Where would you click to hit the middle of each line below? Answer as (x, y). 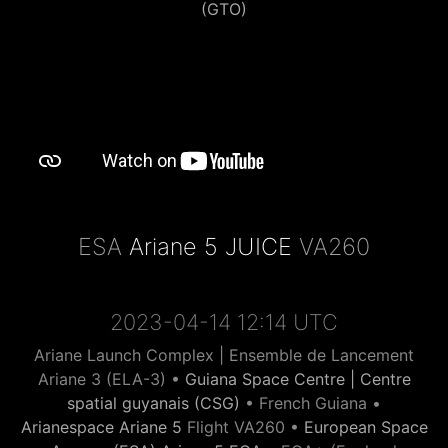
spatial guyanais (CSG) (153, 403)
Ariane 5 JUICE (210, 246)
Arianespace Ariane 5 (101, 427)
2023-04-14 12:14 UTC (224, 322)
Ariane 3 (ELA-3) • (111, 379)
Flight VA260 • (242, 427)
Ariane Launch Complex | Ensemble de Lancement (224, 355)
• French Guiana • (310, 403)
